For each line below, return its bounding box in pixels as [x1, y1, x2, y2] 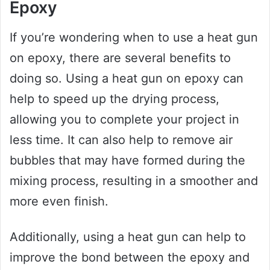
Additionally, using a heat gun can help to [10, 229, 246, 244]
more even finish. [10, 193, 108, 209]
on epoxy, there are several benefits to [10, 50, 231, 65]
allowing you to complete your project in [10, 111, 239, 127]
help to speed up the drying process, [10, 91, 219, 106]
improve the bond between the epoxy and [10, 250, 250, 265]
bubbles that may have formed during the [10, 152, 245, 168]
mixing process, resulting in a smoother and [10, 173, 258, 188]
